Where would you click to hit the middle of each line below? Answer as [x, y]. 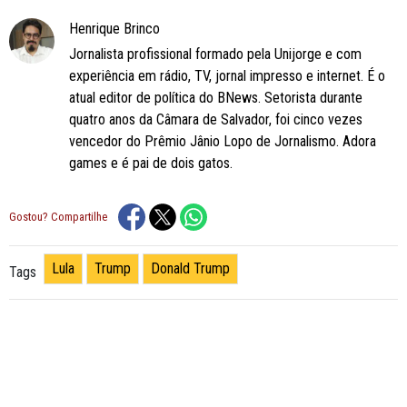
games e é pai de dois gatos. [151, 163]
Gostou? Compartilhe [58, 217]
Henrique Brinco [114, 28]
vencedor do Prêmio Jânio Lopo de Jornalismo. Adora [223, 141]
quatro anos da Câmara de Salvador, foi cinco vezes [216, 119]
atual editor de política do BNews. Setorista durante [216, 97]
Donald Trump [190, 268]
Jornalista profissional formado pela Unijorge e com [215, 54]
